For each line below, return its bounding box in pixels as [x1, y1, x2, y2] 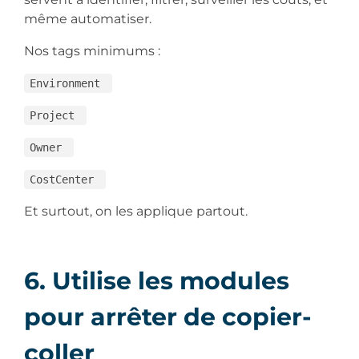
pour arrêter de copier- [24, 301, 312, 332]
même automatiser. [24, 10, 155, 26]
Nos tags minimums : [24, 42, 163, 58]
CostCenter [29, 172, 100, 186]
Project [29, 108, 81, 122]
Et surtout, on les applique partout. [24, 203, 251, 219]
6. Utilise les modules [24, 265, 289, 296]
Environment [29, 76, 107, 90]
